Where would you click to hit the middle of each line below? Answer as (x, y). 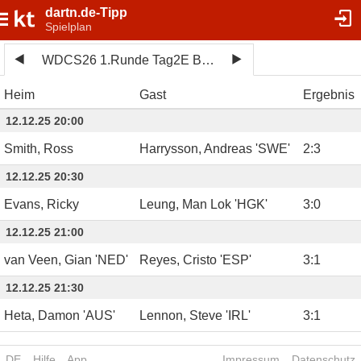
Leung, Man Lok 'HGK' (203, 205)
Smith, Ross (39, 149)
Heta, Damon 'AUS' (60, 316)
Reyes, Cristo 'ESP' (195, 260)
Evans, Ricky (41, 205)
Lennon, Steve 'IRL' (195, 316)
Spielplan (68, 27)
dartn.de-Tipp (86, 12)
